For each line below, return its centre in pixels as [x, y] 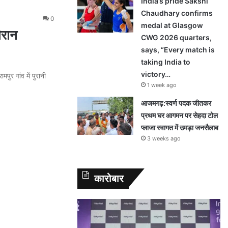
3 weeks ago [164, 138]
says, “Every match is [178, 50]
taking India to [166, 62]
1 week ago [162, 85]
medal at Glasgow [172, 25]
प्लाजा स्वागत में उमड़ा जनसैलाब [180, 127]
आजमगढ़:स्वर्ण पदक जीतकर [176, 103]
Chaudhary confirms [177, 13]
